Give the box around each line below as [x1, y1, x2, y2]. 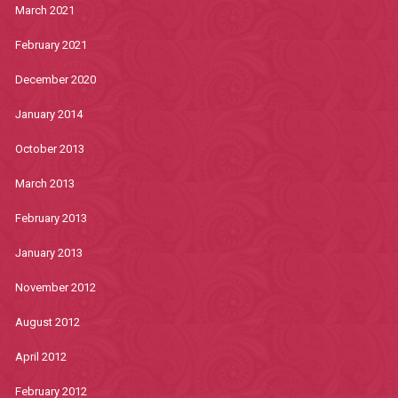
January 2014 [14, 107, 83, 121]
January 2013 [14, 246, 83, 259]
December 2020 [14, 73, 96, 86]
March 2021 [14, 4, 75, 17]
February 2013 [14, 211, 87, 225]
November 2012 [14, 281, 96, 294]
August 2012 [14, 315, 80, 329]
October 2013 [14, 142, 84, 155]
